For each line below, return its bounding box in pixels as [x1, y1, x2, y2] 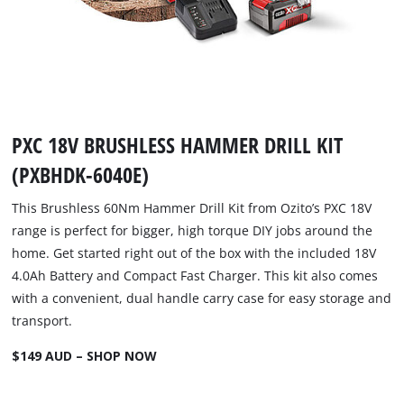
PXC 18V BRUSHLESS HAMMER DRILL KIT [12, 129, 344, 160]
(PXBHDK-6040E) [12, 159, 150, 189]
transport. [12, 311, 73, 329]
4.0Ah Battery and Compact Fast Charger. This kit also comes [12, 266, 379, 284]
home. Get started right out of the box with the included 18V [12, 243, 377, 262]
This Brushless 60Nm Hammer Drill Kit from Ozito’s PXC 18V [12, 198, 372, 216]
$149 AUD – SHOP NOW [12, 346, 158, 364]
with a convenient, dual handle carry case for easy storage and [12, 289, 392, 307]
